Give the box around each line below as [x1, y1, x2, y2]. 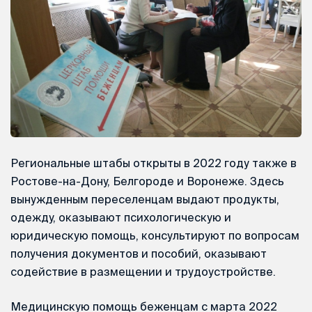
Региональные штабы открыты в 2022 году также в [10, 156, 297, 169]
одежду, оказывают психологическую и [10, 210, 231, 224]
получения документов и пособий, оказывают [10, 247, 267, 260]
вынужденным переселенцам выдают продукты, [10, 192, 279, 205]
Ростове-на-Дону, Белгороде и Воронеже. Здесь [10, 174, 284, 187]
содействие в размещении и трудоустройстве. [10, 265, 276, 278]
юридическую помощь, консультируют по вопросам [10, 228, 299, 242]
